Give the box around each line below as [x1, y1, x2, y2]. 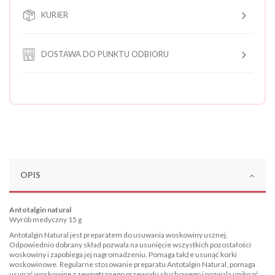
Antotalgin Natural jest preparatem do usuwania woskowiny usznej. [9, 230, 228, 240]
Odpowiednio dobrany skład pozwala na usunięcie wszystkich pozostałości [9, 240, 251, 250]
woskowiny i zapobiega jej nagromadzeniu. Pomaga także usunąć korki [9, 250, 237, 260]
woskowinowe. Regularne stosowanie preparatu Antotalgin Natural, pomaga [9, 260, 255, 269]
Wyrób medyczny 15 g [9, 214, 82, 224]
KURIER [41, 9, 68, 20]
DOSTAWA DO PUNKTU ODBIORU [41, 48, 169, 59]
